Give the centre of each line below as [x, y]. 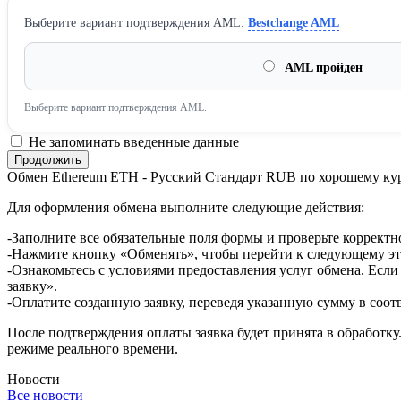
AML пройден [322, 68]
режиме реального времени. [93, 349]
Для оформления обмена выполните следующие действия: [186, 208]
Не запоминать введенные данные [132, 142]
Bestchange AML [294, 23]
